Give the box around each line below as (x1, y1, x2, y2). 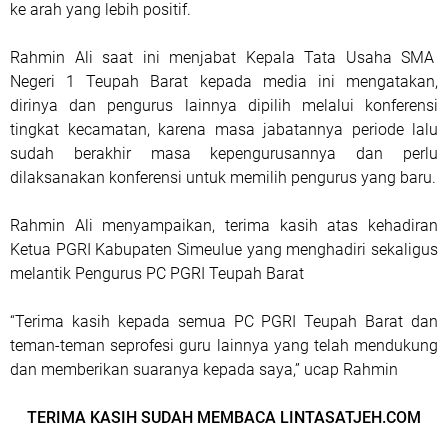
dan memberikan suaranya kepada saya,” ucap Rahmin (10, 360, 398, 379)
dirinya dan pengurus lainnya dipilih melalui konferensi (10, 96, 438, 115)
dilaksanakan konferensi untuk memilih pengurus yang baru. (10, 168, 436, 187)
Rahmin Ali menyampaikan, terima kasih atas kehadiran (10, 216, 438, 235)
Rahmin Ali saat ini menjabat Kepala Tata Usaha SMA (10, 48, 438, 67)
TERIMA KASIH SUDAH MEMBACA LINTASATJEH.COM (27, 408, 421, 427)
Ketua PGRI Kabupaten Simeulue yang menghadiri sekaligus (10, 240, 438, 259)
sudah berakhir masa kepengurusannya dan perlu (10, 144, 438, 163)
